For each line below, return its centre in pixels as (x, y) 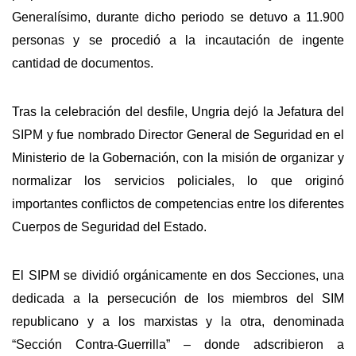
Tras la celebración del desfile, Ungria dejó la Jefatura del (178, 112)
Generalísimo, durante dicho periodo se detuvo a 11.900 (178, 17)
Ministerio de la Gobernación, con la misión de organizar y (178, 158)
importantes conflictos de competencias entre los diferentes (178, 204)
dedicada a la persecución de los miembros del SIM (178, 298)
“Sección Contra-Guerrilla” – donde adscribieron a (178, 344)
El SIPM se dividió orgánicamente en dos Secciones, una (178, 275)
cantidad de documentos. (83, 64)
